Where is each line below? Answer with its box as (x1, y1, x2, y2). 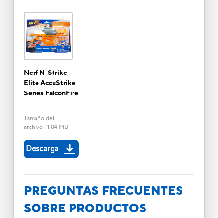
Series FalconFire (23, 89, 78, 98)
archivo (23, 123, 43, 131)
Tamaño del (23, 114, 54, 122)
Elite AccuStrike (23, 78, 75, 88)
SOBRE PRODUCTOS (23, 200, 146, 216)
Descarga (25, 144, 58, 154)
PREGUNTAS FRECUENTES (23, 183, 183, 199)
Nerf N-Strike (23, 68, 67, 77)
